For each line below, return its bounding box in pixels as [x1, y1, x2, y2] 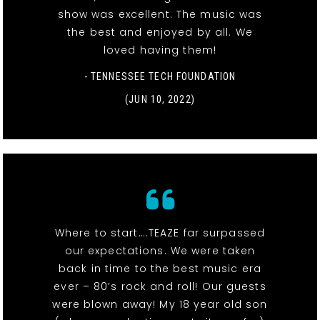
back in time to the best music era [58, 261, 262, 276]
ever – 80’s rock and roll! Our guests [54, 279, 266, 294]
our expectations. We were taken [64, 244, 256, 259]
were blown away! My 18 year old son [52, 297, 268, 312]
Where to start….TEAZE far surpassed [54, 226, 266, 241]
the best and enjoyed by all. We [67, 25, 253, 40]
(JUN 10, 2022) [125, 94, 195, 106]
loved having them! [103, 43, 217, 58]
